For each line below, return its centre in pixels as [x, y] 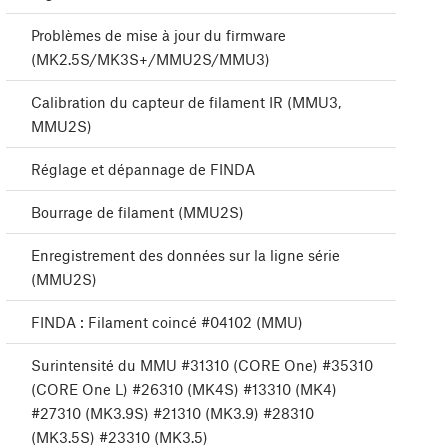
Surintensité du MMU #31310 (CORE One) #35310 [202, 365]
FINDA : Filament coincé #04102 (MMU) [167, 322]
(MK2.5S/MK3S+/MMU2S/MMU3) [150, 59]
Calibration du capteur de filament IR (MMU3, [186, 102]
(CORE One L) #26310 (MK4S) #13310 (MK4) [184, 389]
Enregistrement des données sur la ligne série [185, 255]
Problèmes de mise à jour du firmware [158, 35]
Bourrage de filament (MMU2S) [137, 212]
